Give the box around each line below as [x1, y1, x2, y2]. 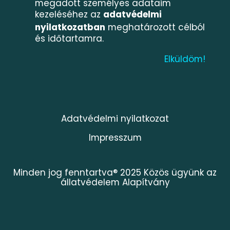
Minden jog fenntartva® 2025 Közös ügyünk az [13, 166, 217, 179]
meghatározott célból [105, 21, 205, 34]
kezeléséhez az [35, 8, 104, 21]
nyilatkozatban [35, 21, 106, 34]
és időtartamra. [35, 32, 104, 45]
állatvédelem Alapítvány [60, 176, 170, 188]
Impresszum [88, 131, 142, 144]
